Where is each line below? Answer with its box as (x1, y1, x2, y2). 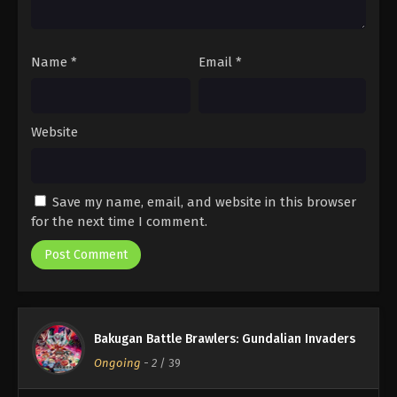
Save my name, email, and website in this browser (52, 194, 356, 211)
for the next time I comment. (31, 214, 207, 230)
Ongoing (94, 356, 141, 370)
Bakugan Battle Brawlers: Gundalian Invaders (94, 331, 355, 347)
